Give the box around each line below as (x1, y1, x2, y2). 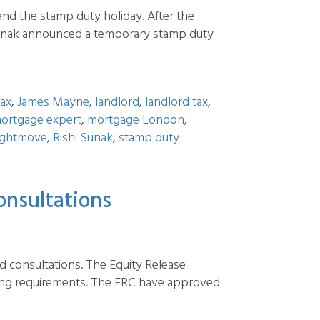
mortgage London (87, 110, 184, 131)
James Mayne (17, 92, 89, 113)
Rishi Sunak (53, 128, 113, 149)
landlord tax (145, 92, 208, 113)
